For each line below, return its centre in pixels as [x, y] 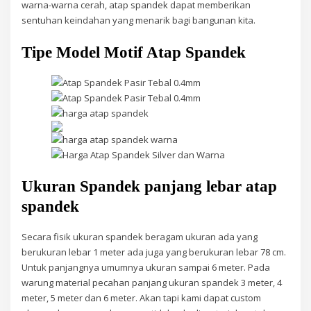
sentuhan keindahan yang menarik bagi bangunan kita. [139, 20]
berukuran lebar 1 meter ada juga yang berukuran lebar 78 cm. [154, 252]
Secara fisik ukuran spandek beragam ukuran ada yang [140, 237]
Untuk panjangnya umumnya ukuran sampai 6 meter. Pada [146, 268]
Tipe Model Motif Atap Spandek [134, 52]
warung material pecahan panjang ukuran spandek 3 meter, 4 [152, 283]
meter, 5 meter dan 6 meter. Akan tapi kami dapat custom [142, 298]
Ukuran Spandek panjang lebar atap [150, 187]
